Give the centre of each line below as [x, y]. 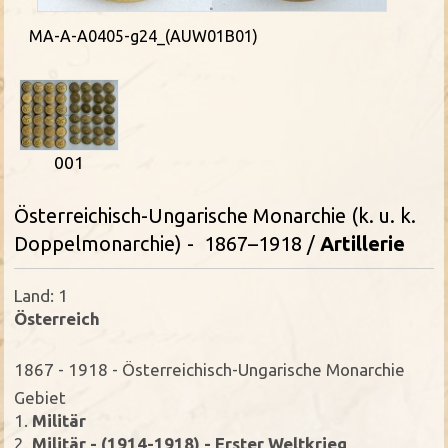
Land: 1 [41, 296]
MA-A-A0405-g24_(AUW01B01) [144, 35]
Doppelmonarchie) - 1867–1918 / [167, 244]
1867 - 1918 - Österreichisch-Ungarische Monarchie [210, 370]
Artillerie [363, 244]
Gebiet [40, 398]
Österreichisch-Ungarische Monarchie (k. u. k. [215, 216]
